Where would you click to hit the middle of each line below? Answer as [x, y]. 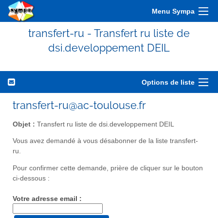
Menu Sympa [173, 11]
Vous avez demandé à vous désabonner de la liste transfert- [105, 141]
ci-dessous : [31, 179]
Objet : [24, 124]
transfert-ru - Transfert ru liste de [109, 33]
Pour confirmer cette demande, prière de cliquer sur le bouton [108, 168]
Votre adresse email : [47, 199]
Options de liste [168, 82]
